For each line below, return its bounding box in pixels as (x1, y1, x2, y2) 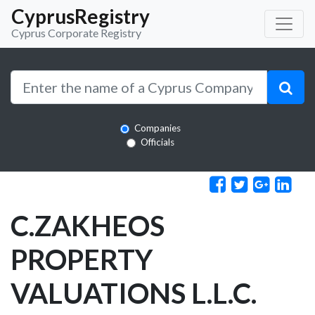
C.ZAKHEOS (11, 208, 165, 243)
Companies (134, 122, 181, 134)
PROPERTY (11, 242, 153, 276)
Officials (141, 136, 174, 148)
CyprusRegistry (11, 4, 150, 28)
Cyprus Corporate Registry (11, 26, 141, 39)
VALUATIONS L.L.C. (11, 276, 257, 310)
